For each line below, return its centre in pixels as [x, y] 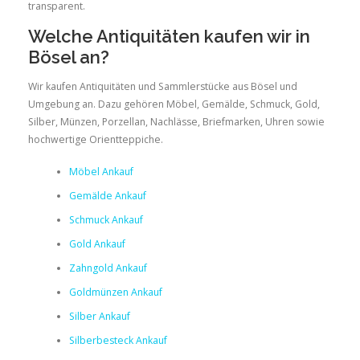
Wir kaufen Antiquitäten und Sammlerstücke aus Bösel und [163, 86]
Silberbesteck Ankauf [118, 341]
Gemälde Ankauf [107, 196]
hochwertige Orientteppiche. [96, 139]
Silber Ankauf [99, 317]
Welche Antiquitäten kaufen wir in [169, 36]
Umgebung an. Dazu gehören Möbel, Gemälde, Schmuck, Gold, [174, 104]
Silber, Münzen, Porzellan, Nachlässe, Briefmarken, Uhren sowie [176, 122]
